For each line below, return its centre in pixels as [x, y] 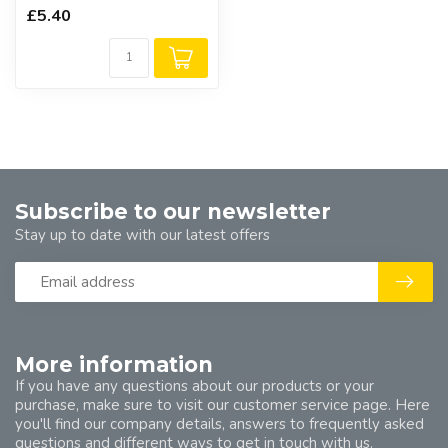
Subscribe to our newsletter [173, 211]
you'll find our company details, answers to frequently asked [219, 424]
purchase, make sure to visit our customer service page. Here [222, 405]
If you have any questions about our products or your [194, 386]
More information [114, 364]
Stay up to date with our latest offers [142, 235]
